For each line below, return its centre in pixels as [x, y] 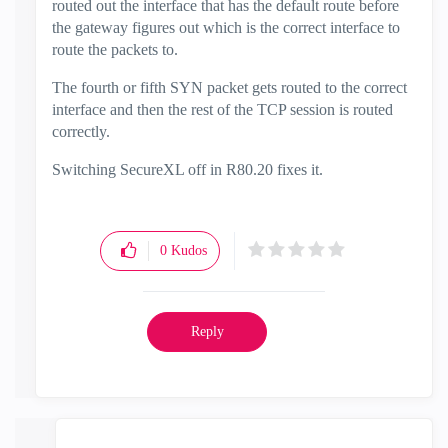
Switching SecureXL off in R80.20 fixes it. [187, 169]
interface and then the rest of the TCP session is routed [222, 109]
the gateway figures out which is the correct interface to [226, 27]
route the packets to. [115, 49]
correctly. [83, 131]
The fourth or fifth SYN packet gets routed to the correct [229, 87]
